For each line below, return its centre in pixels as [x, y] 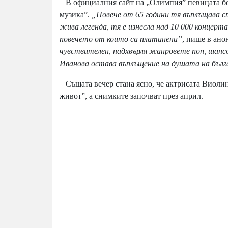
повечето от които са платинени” [121, 39]
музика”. [76, 14]
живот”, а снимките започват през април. [131, 96]
